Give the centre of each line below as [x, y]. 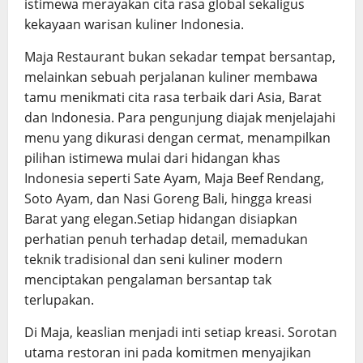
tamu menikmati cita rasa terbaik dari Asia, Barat [173, 98]
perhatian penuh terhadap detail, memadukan [166, 239]
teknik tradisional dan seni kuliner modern [154, 260]
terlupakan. [59, 300]
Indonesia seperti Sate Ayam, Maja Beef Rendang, [174, 179]
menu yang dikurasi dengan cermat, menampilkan [177, 138]
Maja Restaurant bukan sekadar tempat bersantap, [180, 57]
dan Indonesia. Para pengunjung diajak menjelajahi [180, 118]
